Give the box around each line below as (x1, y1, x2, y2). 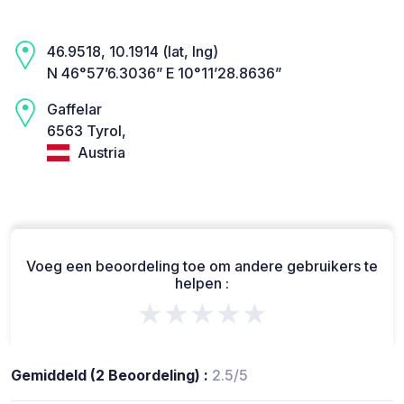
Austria (74, 143, 125, 162)
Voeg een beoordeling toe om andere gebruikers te (26, 256, 378, 275)
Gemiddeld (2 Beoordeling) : (11, 365, 212, 384)
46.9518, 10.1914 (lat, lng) (47, 42, 218, 61)
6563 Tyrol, (47, 122, 126, 141)
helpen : (175, 273, 229, 292)
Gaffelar (47, 100, 102, 119)
